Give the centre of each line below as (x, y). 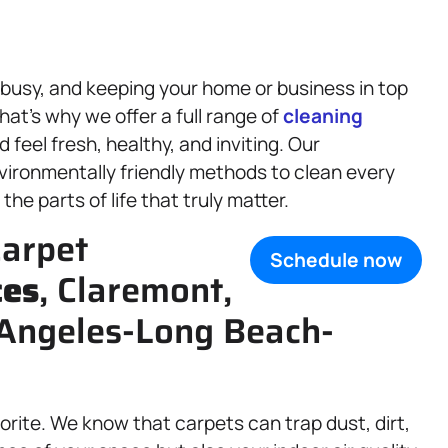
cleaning (323, 116)
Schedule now (336, 260)
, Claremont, (135, 290)
